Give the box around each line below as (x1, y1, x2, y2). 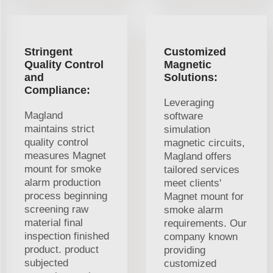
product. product (24, 244, 99, 256)
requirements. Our (164, 218, 247, 230)
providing (164, 244, 205, 257)
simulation (164, 124, 210, 136)
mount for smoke (24, 163, 101, 175)
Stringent (24, 46, 73, 58)
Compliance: (24, 84, 90, 97)
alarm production (24, 177, 101, 189)
